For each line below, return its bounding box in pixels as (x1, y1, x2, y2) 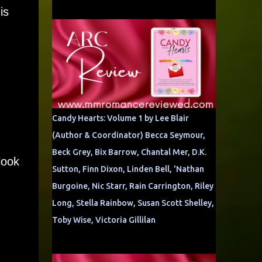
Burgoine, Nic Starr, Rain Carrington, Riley (51, 181, 213, 191)
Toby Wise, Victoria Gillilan (51, 215, 156, 225)
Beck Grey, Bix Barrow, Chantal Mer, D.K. (51, 147, 206, 157)
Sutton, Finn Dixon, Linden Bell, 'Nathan (51, 164, 204, 174)
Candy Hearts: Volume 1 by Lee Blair (51, 113, 189, 123)
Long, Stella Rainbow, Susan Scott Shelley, (51, 198, 214, 208)
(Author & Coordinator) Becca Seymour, (51, 130, 205, 140)
